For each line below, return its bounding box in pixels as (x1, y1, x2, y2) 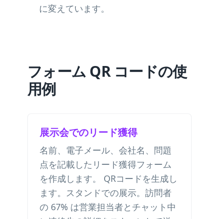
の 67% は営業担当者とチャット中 (40, 201, 176, 213)
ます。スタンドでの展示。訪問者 (40, 187, 172, 198)
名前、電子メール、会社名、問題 (40, 144, 172, 156)
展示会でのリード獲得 (40, 126, 137, 139)
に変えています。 (39, 2, 109, 14)
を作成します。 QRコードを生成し (40, 173, 177, 184)
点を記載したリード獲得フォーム (40, 158, 172, 170)
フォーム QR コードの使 (27, 61, 187, 81)
